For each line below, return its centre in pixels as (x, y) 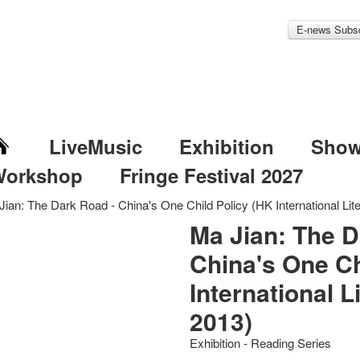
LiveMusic (95, 146)
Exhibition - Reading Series (261, 343)
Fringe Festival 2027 (211, 175)
